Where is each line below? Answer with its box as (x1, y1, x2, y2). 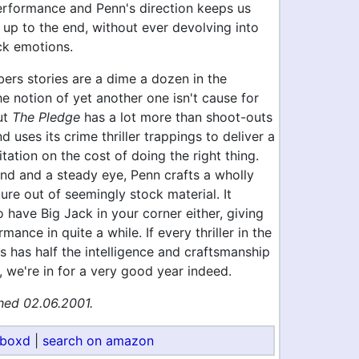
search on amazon (42, 333, 154, 349)
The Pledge (12, 109, 80, 125)
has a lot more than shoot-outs (80, 109, 272, 125)
